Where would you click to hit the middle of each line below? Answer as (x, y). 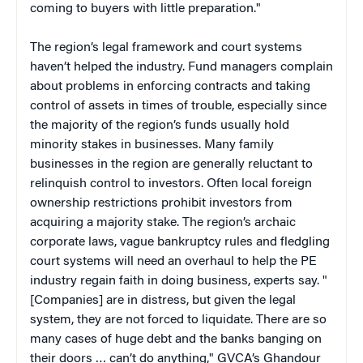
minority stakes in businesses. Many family (152, 145)
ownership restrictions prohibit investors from (161, 204)
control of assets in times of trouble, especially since (178, 107)
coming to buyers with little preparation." (145, 9)
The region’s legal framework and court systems (166, 48)
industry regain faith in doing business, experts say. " (179, 282)
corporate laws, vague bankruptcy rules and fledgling (180, 243)
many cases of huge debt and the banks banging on (176, 340)
